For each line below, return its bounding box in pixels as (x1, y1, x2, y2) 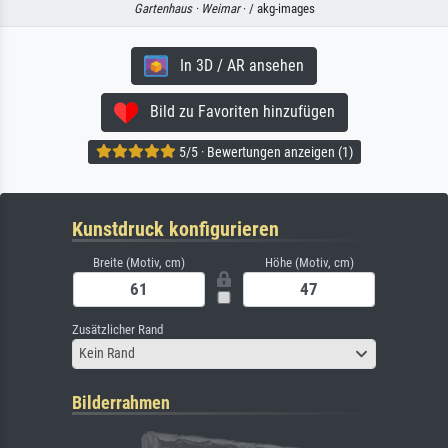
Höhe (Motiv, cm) (264, 254, 354, 270)
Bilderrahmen (72, 391, 170, 413)
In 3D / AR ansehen (168, 55, 304, 75)
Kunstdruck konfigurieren (72, 216, 279, 241)
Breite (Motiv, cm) (93, 254, 185, 270)
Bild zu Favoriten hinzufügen (137, 102, 335, 122)
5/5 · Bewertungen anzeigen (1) (175, 144, 353, 161)
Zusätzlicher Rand (72, 321, 163, 337)
